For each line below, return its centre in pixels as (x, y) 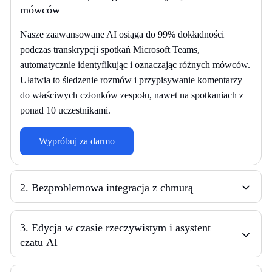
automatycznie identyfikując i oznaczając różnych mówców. (135, 64)
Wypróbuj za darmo (77, 141)
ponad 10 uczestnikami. (65, 110)
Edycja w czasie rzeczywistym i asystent (121, 227)
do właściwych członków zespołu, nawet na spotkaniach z (132, 95)
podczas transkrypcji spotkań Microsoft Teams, (110, 49)
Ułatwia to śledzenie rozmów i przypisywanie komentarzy (131, 80)
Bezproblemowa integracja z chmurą (112, 187)
